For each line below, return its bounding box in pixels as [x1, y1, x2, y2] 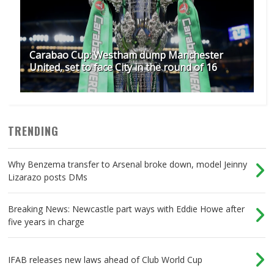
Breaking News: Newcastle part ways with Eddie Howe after [8, 203, 245, 215]
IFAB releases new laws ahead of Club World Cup [8, 254, 203, 266]
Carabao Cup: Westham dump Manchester [29, 48, 224, 62]
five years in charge [8, 216, 85, 228]
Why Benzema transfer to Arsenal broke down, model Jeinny [8, 158, 248, 171]
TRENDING [8, 123, 59, 139]
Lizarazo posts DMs [8, 171, 88, 183]
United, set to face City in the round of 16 [29, 61, 218, 75]
